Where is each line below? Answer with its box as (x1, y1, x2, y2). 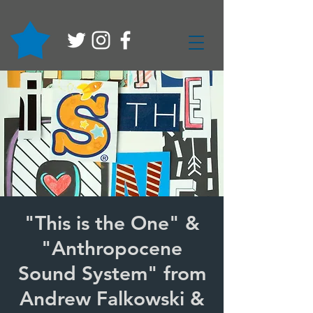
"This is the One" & (24, 211, 200, 235)
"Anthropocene (41, 236, 182, 260)
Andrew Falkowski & (19, 286, 205, 310)
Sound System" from (17, 261, 206, 285)
